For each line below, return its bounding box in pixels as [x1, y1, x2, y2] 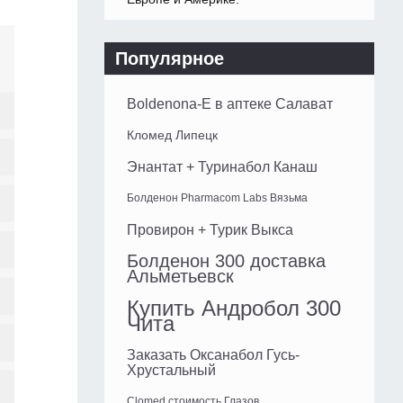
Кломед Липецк [127, 128, 218, 143]
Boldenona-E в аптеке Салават [127, 96, 333, 112]
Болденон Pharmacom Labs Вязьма [127, 192, 308, 205]
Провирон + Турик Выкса [127, 222, 293, 238]
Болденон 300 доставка [127, 251, 326, 272]
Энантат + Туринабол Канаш [127, 159, 318, 175]
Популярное [115, 49, 224, 69]
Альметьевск [127, 266, 234, 287]
